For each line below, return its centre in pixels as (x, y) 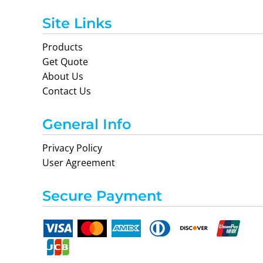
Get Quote (65, 62)
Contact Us (67, 91)
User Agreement (79, 163)
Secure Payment (102, 196)
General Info (87, 124)
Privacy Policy (72, 148)
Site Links (77, 23)
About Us (63, 76)
